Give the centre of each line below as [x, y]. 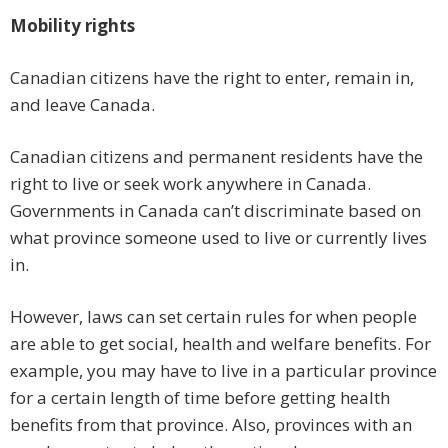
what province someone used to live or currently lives [218, 238]
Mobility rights [72, 26]
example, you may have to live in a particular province [223, 371]
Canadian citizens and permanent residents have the [216, 157]
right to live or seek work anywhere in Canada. [190, 184]
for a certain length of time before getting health [200, 398]
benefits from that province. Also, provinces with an [211, 425]
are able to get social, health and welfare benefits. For [220, 344]
